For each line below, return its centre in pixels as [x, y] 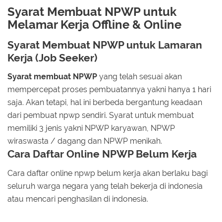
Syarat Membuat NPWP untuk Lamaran [105, 45]
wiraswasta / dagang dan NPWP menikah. [85, 141]
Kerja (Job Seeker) [52, 57]
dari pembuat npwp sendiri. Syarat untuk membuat [101, 115]
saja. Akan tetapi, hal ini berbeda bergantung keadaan [105, 103]
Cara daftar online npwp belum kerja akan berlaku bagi [108, 173]
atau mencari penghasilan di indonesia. [78, 199]
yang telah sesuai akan [139, 77]
